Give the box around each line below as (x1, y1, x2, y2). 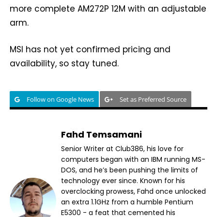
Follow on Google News (27, 94, 94, 104)
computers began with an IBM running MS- (61, 154, 205, 164)
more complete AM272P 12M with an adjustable (10, 2, 206, 15)
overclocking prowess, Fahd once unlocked (61, 186, 206, 196)
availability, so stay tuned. (10, 57, 119, 69)
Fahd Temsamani (61, 128, 142, 140)
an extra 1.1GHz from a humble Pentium (61, 197, 193, 207)
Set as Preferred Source (120, 94, 186, 104)
